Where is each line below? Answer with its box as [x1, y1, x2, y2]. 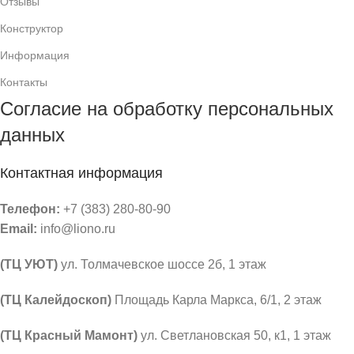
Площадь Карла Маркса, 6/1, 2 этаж [111, 292, 322, 307]
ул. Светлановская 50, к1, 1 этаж [137, 328, 331, 342]
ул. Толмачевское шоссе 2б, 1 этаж [58, 257, 266, 271]
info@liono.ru [37, 221, 115, 235]
